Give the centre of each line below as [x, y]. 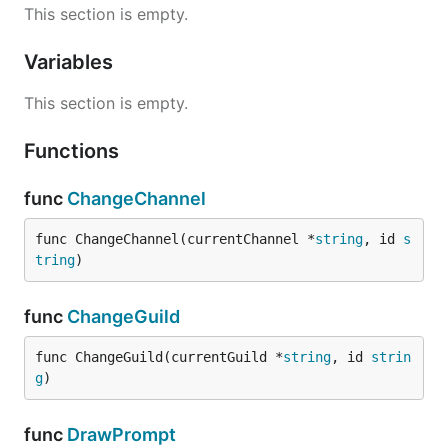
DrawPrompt [121, 434]
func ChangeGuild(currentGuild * [159, 357]
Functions [74, 151]
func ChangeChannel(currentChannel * [175, 239]
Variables [71, 62]
